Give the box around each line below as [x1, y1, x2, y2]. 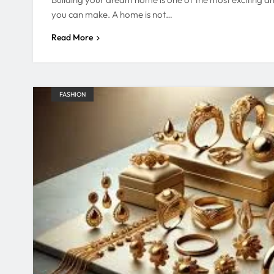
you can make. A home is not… [51, 8, 172, 20]
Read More [51, 31, 93, 43]
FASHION [59, 89, 86, 98]
